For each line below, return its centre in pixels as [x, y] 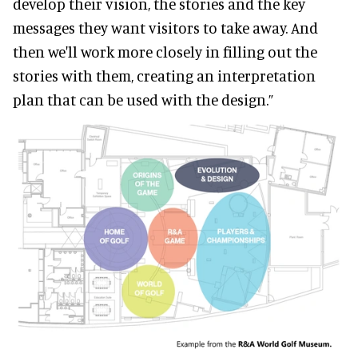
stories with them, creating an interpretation [164, 76]
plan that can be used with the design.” [143, 100]
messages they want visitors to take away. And [165, 28]
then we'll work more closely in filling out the [165, 52]
